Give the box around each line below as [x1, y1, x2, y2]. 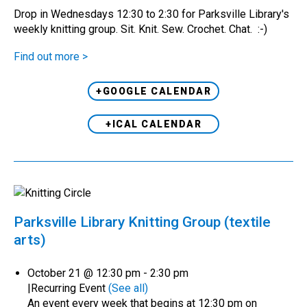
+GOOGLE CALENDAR [96, 86, 211, 97]
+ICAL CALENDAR [106, 119, 201, 130]
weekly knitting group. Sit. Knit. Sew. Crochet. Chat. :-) [14, 23, 273, 36]
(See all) [108, 282, 148, 295]
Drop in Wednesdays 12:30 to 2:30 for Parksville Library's [14, 8, 289, 21]
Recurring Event [31, 282, 108, 295]
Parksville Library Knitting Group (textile [14, 214, 271, 231]
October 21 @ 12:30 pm [27, 267, 140, 280]
